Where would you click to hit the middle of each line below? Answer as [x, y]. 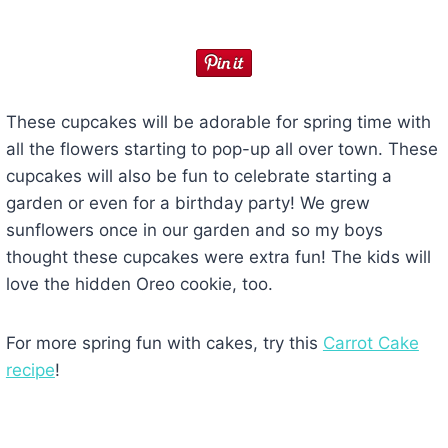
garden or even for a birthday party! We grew [187, 203]
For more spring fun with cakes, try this [164, 343]
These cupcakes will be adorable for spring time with [218, 122]
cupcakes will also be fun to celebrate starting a [198, 176]
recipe [30, 370]
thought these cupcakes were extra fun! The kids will [218, 257]
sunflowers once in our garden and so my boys [194, 230]
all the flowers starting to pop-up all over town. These [221, 149]
